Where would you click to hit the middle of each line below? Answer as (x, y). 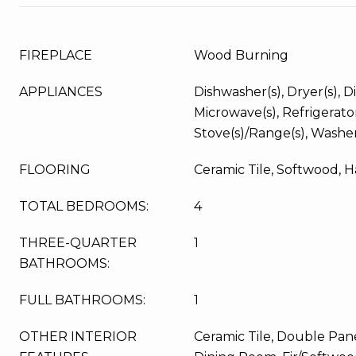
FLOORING (55, 170)
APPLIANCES (61, 92)
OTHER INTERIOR (78, 337)
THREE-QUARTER (78, 243)
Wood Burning (241, 55)
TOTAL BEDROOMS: (84, 206)
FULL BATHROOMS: (82, 300)
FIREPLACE (56, 55)
